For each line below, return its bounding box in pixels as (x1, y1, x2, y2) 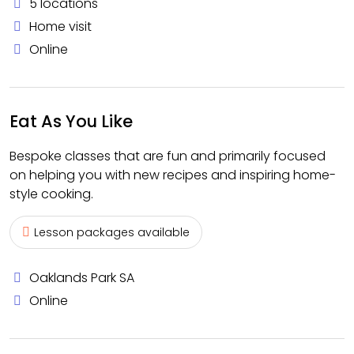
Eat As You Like (9, 110, 133, 133)
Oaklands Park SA (29, 269, 134, 287)
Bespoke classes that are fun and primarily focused (9, 147, 326, 165)
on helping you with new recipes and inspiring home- (9, 166, 336, 184)
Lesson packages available (34, 224, 190, 240)
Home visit (29, 17, 92, 36)
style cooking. (9, 185, 93, 203)
